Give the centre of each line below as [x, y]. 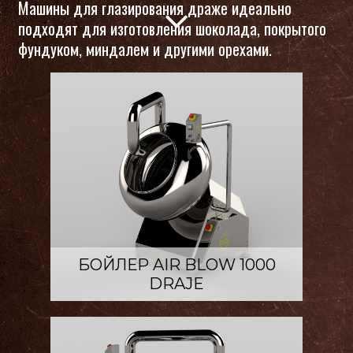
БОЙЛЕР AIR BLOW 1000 [176, 264]
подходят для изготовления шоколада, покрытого [172, 28]
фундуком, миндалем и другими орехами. [145, 48]
